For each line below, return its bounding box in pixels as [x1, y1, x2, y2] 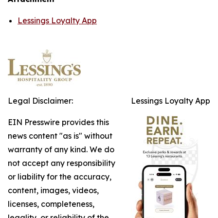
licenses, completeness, [8, 199, 94, 209]
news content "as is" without [8, 131, 112, 141]
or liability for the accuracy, [8, 172, 111, 182]
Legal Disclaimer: [8, 96, 73, 106]
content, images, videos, [8, 185, 99, 195]
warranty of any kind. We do [8, 145, 114, 154]
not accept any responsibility [8, 158, 115, 168]
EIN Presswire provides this [8, 117, 109, 127]
